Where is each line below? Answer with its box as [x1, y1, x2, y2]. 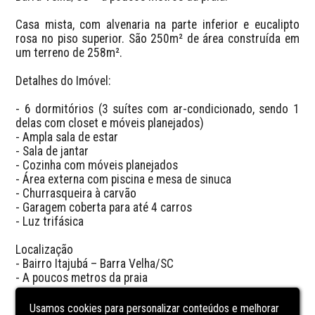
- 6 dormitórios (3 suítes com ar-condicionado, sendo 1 [15, 101, 300, 116]
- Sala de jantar [15, 143, 89, 158]
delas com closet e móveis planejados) [15, 115, 205, 130]
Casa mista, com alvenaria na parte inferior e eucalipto [15, 17, 300, 32]
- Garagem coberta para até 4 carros [15, 200, 193, 214]
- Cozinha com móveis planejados [15, 157, 179, 172]
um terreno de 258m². [15, 45, 123, 60]
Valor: [15, 298, 44, 313]
